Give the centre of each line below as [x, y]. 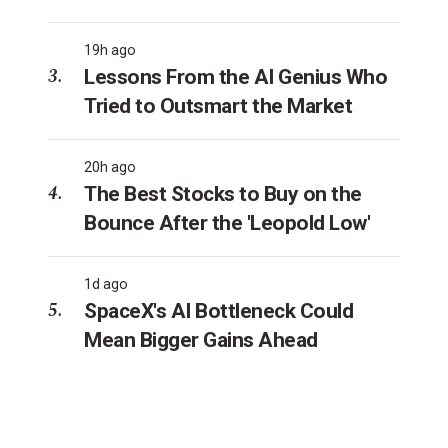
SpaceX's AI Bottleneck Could [218, 310]
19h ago [110, 49]
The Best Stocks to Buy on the [223, 193]
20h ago [110, 166]
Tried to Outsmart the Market [218, 105]
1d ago [106, 283]
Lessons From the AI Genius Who [235, 76]
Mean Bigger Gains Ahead [201, 339]
